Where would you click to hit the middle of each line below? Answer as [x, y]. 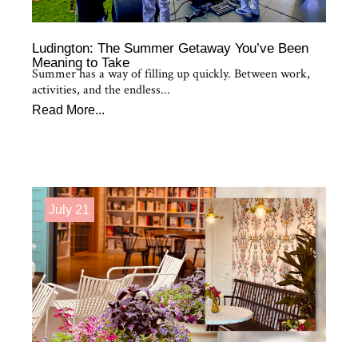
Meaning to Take [81, 62]
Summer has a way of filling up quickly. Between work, [171, 74]
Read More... [68, 109]
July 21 [70, 209]
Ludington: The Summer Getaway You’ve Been [170, 48]
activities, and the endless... [101, 89]
